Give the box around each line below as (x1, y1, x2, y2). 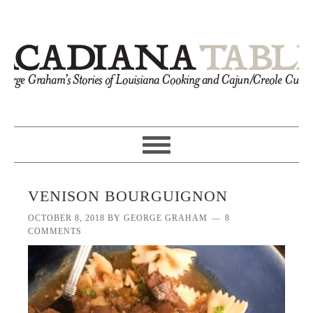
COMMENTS (28, 226, 82, 236)
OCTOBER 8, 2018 (28, 213, 105, 223)
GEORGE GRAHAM (124, 213, 208, 223)
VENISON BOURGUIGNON (28, 187, 228, 205)
